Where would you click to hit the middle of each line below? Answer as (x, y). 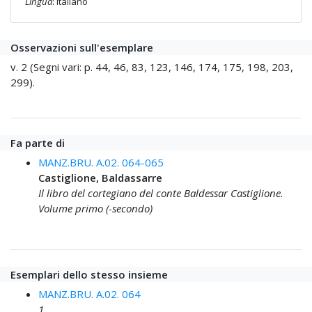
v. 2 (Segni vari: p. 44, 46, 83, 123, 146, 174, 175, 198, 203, (152, 67)
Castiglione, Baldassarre (100, 178)
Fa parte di (38, 143)
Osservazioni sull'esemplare (82, 48)
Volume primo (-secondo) (95, 209)
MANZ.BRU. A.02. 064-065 (101, 163)
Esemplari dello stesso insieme (89, 275)
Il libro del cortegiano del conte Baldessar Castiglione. (161, 193)
